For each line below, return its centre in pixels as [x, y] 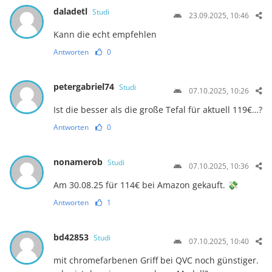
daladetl [71, 12]
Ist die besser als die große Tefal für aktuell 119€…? [158, 110]
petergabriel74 [85, 87]
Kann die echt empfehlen [105, 35]
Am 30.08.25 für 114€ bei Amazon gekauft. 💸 [145, 185]
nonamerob [79, 162]
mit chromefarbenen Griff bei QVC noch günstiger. [156, 260]
